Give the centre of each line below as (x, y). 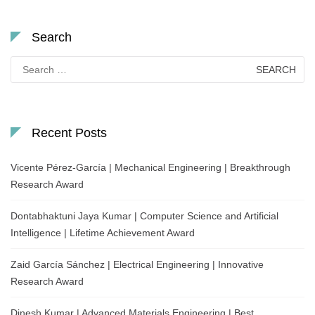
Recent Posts (69, 133)
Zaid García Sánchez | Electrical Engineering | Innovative (137, 265)
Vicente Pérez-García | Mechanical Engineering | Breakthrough (150, 168)
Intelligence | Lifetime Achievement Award (103, 233)
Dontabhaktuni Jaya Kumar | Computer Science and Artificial (144, 216)
